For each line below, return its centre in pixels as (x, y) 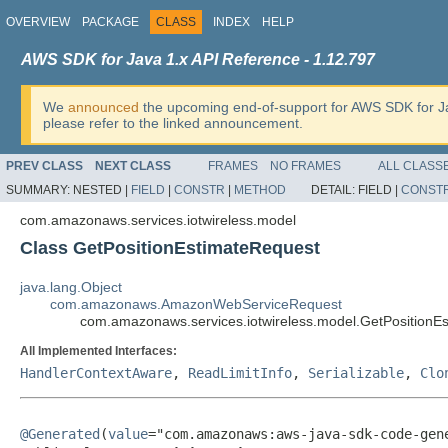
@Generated (60, 434)
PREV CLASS (44, 166)
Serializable (356, 373)
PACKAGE (110, 22)
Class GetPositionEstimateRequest (170, 248)
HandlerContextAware (96, 373)
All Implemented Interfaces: (98, 351)
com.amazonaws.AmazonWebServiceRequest (196, 304)
